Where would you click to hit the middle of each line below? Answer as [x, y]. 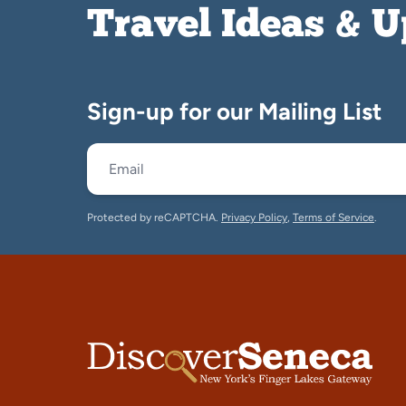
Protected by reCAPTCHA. [154, 217]
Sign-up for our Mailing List [234, 111]
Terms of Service [333, 217]
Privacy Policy [254, 217]
